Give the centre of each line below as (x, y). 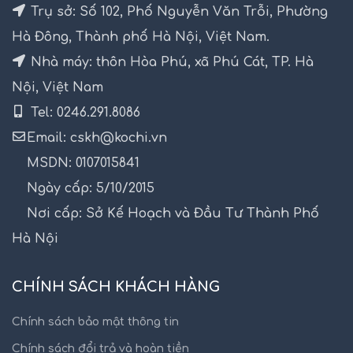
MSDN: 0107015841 (83, 163)
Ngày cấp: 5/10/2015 (91, 188)
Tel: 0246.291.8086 (84, 112)
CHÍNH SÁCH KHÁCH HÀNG (116, 286)
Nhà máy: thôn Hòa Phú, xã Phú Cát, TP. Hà (170, 62)
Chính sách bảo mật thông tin (95, 321)
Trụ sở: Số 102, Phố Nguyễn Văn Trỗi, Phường (177, 11)
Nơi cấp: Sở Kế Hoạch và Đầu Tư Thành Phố (173, 213)
